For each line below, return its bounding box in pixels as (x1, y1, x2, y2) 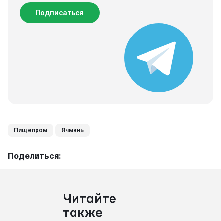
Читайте (62, 194, 116, 206)
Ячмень (61, 126, 84, 134)
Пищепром (14, 126, 47, 134)
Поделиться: (8, 151, 61, 161)
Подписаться (36, 8, 84, 17)
